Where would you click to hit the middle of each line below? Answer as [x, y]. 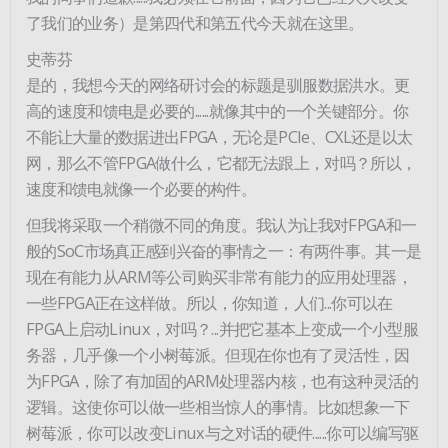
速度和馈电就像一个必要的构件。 [141, 188]
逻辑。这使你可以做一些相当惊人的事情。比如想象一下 [218, 406]
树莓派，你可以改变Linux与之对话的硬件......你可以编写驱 [222, 432]
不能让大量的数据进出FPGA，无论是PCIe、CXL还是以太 [219, 136]
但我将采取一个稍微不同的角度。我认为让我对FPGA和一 [221, 224]
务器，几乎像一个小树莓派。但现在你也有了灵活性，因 [218, 354]
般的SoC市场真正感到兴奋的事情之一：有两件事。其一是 [224, 250]
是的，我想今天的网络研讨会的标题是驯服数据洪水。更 [218, 84]
